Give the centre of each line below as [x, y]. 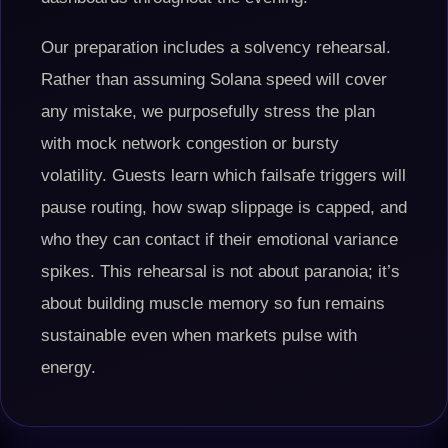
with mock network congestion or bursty [190, 143]
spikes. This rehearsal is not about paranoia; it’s [220, 271]
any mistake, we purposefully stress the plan [208, 111]
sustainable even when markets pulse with [199, 335]
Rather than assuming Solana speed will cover [214, 79]
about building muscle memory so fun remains [213, 303]
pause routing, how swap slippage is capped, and [224, 207]
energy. [68, 367]
